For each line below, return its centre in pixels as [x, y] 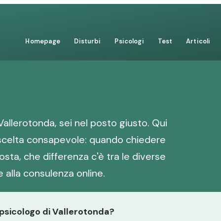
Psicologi [129, 41]
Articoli [198, 41]
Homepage [43, 41]
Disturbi [88, 41]
